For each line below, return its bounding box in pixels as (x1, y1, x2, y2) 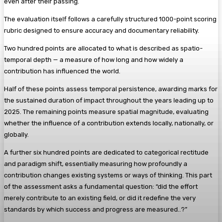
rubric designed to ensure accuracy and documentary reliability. (4, 26, 199, 34)
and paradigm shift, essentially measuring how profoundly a (4, 160, 187, 167)
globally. (4, 130, 29, 138)
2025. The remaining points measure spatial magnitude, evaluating (4, 108, 209, 115)
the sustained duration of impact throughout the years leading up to (4, 96, 214, 104)
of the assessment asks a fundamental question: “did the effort (4, 182, 198, 190)
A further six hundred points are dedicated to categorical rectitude (4, 148, 209, 156)
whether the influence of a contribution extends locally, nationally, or (4, 119, 214, 127)
